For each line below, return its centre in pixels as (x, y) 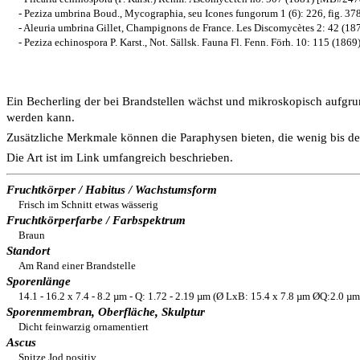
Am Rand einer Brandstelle (77, 266)
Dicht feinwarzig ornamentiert (84, 327)
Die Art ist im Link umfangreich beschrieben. (120, 157)
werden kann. (41, 117)
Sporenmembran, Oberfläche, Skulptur (106, 312)
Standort (28, 251)
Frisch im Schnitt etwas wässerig (88, 205)
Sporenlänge (39, 281)
